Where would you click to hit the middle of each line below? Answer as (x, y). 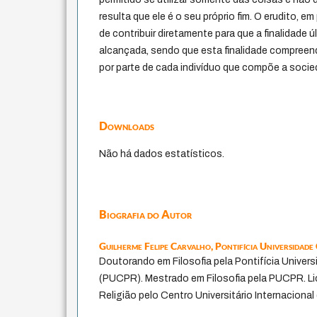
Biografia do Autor (146, 214)
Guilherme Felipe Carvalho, (157, 246)
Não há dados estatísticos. (162, 154)
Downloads (127, 126)
